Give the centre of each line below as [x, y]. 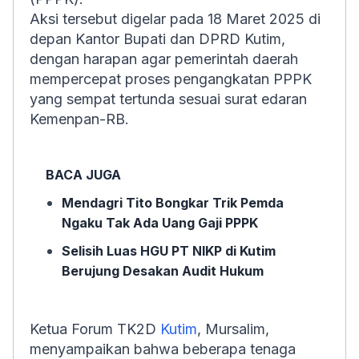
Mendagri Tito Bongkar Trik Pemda [173, 203]
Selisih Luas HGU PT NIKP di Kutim [169, 251]
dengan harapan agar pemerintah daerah [164, 59]
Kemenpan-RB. [79, 119]
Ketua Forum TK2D [95, 329]
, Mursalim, [233, 329]
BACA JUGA [83, 175]
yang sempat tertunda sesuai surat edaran [168, 99]
